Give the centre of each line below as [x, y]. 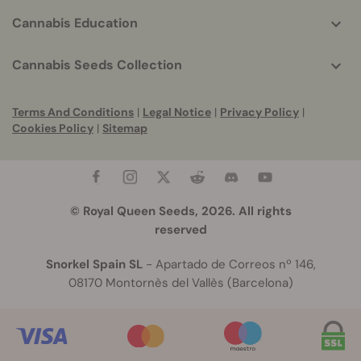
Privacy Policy [259, 112]
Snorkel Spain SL [94, 265]
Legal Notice [177, 112]
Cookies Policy [53, 129]
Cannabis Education [75, 23]
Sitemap [125, 129]
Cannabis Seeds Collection [97, 65]
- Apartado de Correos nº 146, [229, 265]
